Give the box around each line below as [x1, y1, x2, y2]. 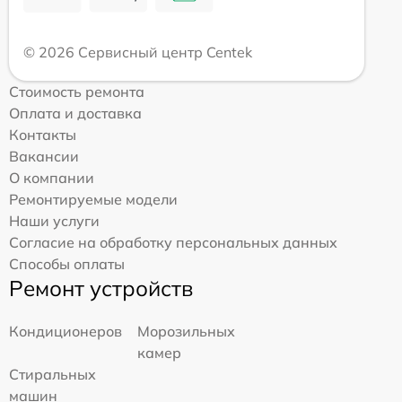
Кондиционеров [9, 321, 122, 340]
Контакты [9, 125, 76, 144]
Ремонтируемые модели [9, 189, 178, 208]
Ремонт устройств [9, 274, 193, 301]
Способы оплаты [9, 254, 125, 273]
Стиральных [9, 364, 96, 383]
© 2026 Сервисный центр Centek [23, 42, 252, 61]
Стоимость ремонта [9, 82, 144, 100]
